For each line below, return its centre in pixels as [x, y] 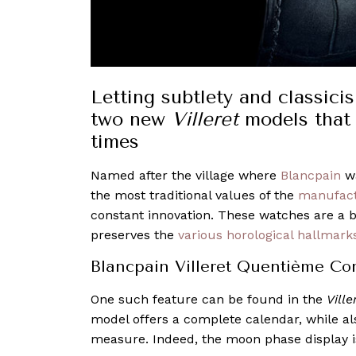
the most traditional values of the [194, 195]
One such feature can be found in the [209, 299]
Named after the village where [186, 175]
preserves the [134, 234]
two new [131, 119]
